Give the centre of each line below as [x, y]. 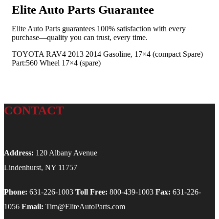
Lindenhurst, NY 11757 [41, 168]
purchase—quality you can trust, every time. [80, 37]
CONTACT [34, 110]
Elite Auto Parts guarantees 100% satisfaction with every [99, 28]
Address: [19, 153]
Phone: [16, 192]
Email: [33, 207]
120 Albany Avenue [66, 153]
